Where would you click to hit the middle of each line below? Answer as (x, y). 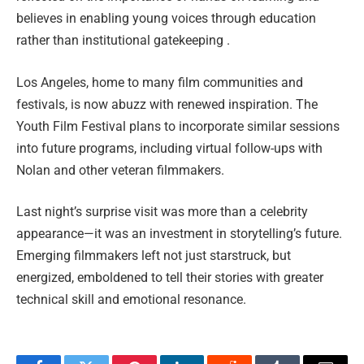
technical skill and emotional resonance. (131, 300)
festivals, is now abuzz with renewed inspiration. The (167, 104)
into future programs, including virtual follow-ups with (169, 148)
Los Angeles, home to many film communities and (160, 82)
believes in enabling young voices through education (166, 19)
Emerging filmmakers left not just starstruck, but (154, 256)
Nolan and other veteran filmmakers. (120, 170)
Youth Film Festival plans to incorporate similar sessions (178, 126)
